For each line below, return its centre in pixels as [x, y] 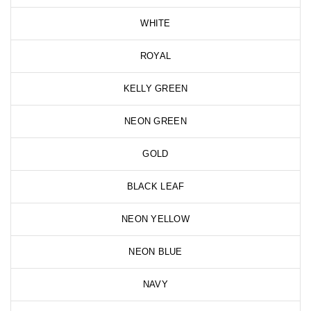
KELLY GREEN [155, 88]
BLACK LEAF [155, 186]
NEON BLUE [155, 251]
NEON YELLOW [155, 219]
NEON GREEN [155, 121]
